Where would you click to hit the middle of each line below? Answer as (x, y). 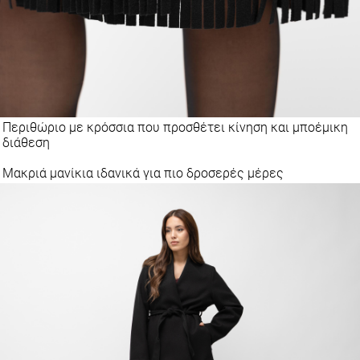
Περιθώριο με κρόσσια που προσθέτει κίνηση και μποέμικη (175, 127)
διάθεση (26, 143)
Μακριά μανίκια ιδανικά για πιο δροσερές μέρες (143, 173)
